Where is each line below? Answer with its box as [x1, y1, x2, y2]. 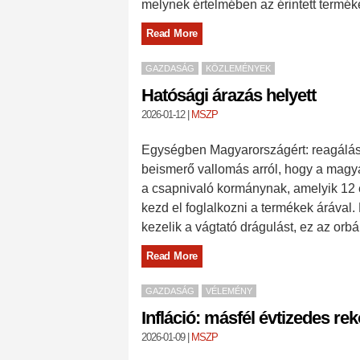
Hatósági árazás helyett [141, 85, 316, 105]
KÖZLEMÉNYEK [206, 63, 271, 73]
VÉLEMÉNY [206, 286, 252, 296]
